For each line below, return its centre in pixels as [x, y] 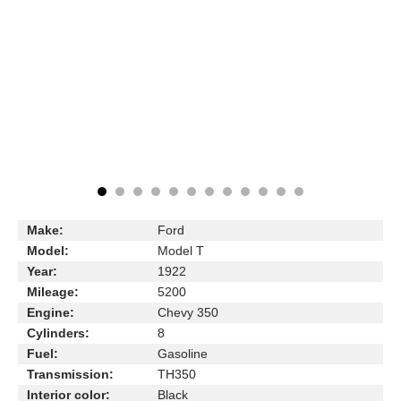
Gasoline [183, 354]
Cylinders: [58, 333]
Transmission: [70, 374]
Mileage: [53, 292]
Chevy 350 [188, 312]
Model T [181, 251]
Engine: [51, 312]
